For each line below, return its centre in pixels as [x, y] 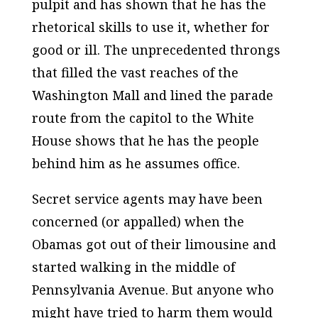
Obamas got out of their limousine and [154, 245]
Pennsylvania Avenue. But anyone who [153, 290]
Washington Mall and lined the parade [152, 95]
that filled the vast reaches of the [135, 73]
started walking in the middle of [133, 267]
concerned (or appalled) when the [138, 222]
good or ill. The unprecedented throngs [156, 50]
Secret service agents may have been [147, 199]
